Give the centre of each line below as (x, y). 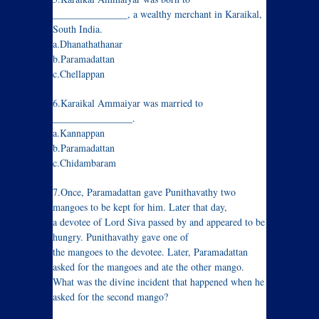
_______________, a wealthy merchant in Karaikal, (157, 14)
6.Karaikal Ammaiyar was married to (128, 103)
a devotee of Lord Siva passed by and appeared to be (159, 222)
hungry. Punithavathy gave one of (121, 237)
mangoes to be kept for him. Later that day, (140, 207)
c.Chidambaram (84, 163)
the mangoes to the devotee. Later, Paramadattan (150, 252)
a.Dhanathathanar (88, 44)
